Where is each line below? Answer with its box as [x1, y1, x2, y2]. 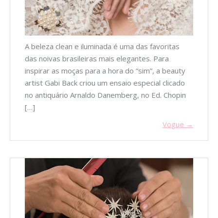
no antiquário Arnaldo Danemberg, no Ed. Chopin [25, 90, 186, 100]
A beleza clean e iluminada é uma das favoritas [25, 41, 180, 51]
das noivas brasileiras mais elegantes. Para [25, 53, 169, 63]
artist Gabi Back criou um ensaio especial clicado [25, 77, 185, 88]
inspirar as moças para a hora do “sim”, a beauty [25, 65, 185, 75]
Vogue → [163, 119, 193, 129]
